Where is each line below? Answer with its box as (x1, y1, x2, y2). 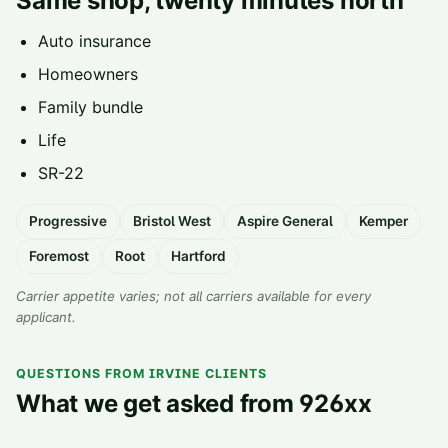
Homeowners (38, 64, 138, 85)
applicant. (16, 309, 76, 326)
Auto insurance (38, 31, 151, 52)
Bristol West (133, 213, 211, 230)
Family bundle (38, 97, 143, 118)
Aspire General (237, 213, 333, 230)
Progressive (29, 213, 107, 230)
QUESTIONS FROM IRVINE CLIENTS (16, 366, 267, 382)
